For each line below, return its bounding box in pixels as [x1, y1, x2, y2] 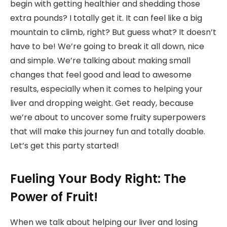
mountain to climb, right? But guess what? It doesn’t [10, 26, 216, 39]
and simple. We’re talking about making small [10, 55, 191, 67]
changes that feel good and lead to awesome [10, 69, 192, 81]
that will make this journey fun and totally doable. [10, 126, 205, 138]
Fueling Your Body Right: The [10, 170, 186, 187]
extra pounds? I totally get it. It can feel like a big [10, 12, 202, 24]
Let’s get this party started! [10, 140, 119, 152]
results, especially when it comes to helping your [10, 83, 203, 95]
